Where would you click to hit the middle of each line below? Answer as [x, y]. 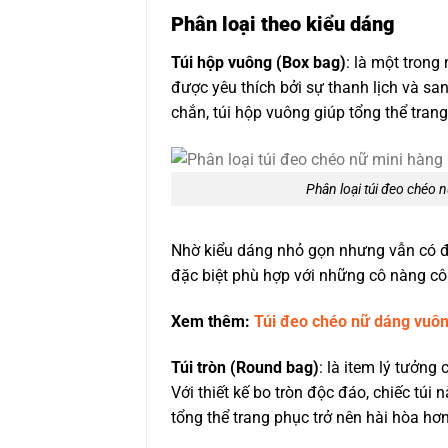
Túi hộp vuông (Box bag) [258, 62]
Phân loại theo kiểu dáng [283, 23]
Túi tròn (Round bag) [245, 367]
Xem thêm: [212, 322]
